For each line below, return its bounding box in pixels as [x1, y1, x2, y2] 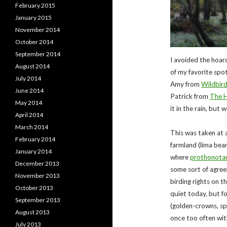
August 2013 [15, 208, 50, 216]
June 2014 [15, 87, 44, 94]
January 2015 [15, 14, 52, 21]
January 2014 [15, 147, 52, 155]
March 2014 [15, 123, 48, 131]
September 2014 [15, 50, 60, 58]
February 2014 [15, 135, 55, 143]
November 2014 [15, 26, 60, 33]
